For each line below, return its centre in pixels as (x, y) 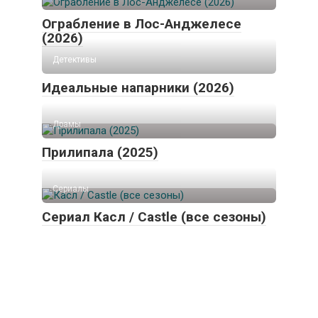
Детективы (75, 60)
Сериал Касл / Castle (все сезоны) (154, 217)
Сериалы (71, 189)
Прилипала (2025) (100, 153)
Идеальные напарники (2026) (138, 88)
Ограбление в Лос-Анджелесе (142, 24)
